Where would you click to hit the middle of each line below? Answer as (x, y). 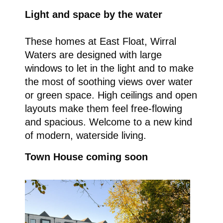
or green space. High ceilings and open (111, 95)
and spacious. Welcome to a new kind (108, 122)
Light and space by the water (93, 15)
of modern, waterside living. (85, 136)
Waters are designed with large (93, 55)
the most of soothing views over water (109, 82)
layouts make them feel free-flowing (103, 109)
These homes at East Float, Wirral (100, 42)
